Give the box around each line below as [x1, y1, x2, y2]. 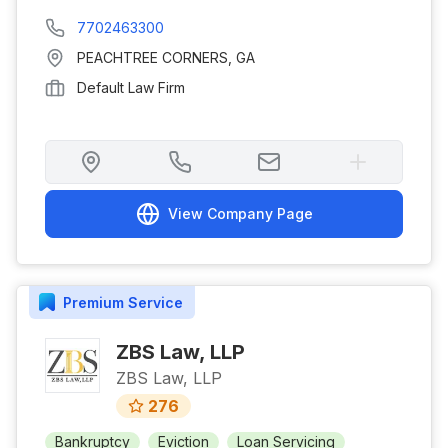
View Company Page [167, 205, 313, 222]
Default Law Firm [77, 79, 185, 96]
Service [124, 293, 183, 311]
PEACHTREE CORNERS [77, 49, 228, 66]
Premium [63, 293, 124, 311]
